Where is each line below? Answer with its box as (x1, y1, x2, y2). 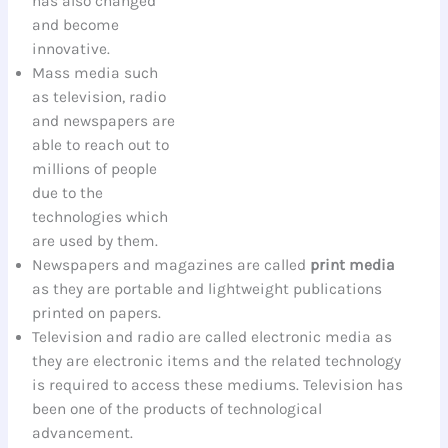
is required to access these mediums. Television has (32, 376, 404, 395)
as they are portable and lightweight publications (32, 280, 383, 299)
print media (310, 256, 396, 275)
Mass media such (32, 64, 159, 83)
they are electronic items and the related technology (32, 352, 402, 371)
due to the (32, 184, 104, 203)
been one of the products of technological (32, 400, 323, 419)
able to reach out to (32, 136, 170, 155)
